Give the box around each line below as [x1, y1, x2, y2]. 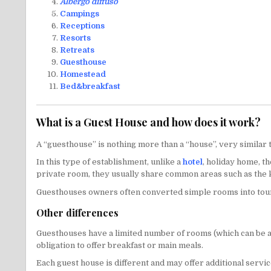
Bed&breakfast [60, 82, 120, 91]
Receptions [60, 21, 105, 31]
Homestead [60, 70, 106, 79]
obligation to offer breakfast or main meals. [36, 240, 203, 250]
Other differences [36, 206, 119, 219]
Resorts [60, 33, 91, 43]
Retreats [60, 45, 94, 55]
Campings [60, 9, 99, 19]
